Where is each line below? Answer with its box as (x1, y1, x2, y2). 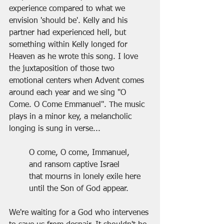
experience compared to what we (9, 5, 127, 13)
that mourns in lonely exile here (29, 173, 140, 181)
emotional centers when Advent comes (9, 77, 146, 85)
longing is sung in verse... (9, 125, 100, 133)
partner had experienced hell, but (9, 29, 128, 37)
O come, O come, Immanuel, (29, 149, 129, 157)
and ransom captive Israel (29, 161, 119, 169)
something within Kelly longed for (9, 41, 130, 49)
